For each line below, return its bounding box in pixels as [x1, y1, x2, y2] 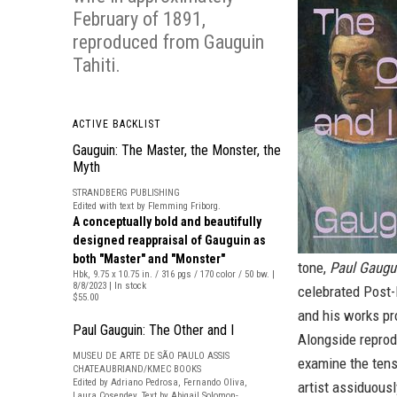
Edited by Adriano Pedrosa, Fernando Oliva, [73, 377, 247, 388]
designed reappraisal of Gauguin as [73, 233, 266, 247]
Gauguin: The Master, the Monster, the [73, 142, 281, 159]
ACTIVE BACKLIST [73, 118, 161, 130]
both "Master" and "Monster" [73, 252, 225, 266]
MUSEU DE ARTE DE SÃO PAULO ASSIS [73, 350, 230, 362]
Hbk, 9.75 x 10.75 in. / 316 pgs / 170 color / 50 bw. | [73, 269, 275, 280]
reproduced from [73, 31, 204, 53]
